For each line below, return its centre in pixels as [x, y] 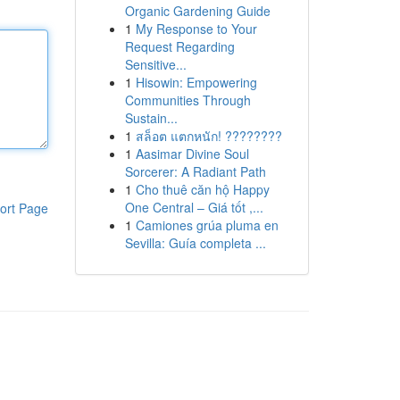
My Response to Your [196, 29]
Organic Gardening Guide [197, 11]
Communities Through [187, 100]
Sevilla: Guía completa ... [195, 243]
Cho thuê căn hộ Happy [202, 189]
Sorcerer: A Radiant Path [195, 171]
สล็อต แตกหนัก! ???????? [208, 136]
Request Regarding [179, 46]
